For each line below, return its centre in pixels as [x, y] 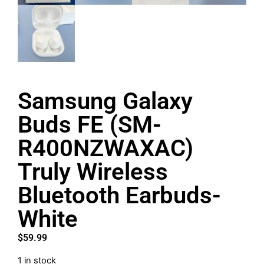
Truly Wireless [93, 172]
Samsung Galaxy [105, 101]
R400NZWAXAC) [105, 148]
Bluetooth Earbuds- [119, 196]
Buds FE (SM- [90, 125]
